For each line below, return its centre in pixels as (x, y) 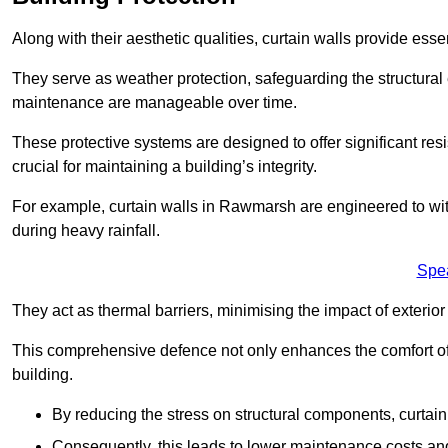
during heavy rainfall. (86, 231)
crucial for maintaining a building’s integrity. (164, 167)
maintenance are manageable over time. (154, 103)
